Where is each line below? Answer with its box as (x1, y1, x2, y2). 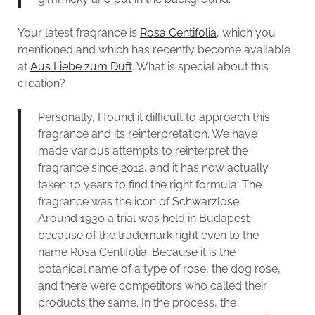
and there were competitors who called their (37, 278, 267, 292)
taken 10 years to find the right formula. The (37, 177, 262, 191)
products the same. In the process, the (37, 295, 236, 309)
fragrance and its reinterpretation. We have (37, 127, 257, 141)
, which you (216, 25, 276, 39)
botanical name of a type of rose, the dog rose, (37, 262, 281, 276)
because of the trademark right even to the (37, 228, 259, 242)
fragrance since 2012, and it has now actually (37, 160, 269, 174)
